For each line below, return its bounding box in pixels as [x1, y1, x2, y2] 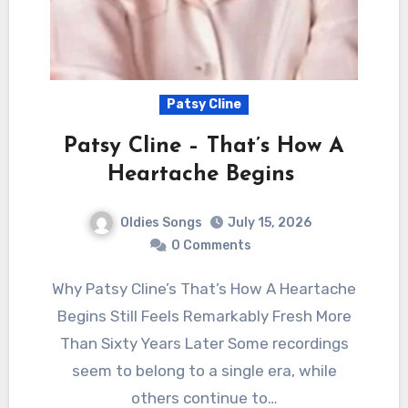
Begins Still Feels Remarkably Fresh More [56, 307, 352, 326]
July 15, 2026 [228, 215, 311, 231]
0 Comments [171, 238, 251, 254]
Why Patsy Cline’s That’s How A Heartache [52, 280, 65, 299]
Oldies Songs [120, 214, 202, 230]
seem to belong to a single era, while [71, 362, 337, 381]
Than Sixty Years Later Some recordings [59, 334, 349, 353]
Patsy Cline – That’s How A [64, 135, 344, 158]
